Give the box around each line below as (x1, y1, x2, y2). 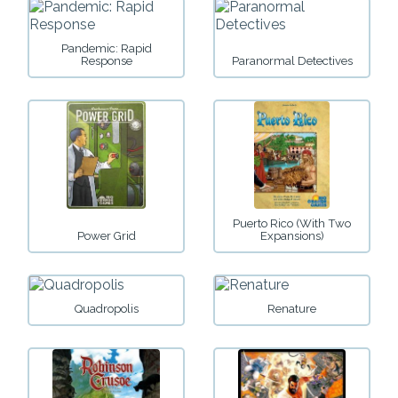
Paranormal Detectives (231, 54, 353, 68)
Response (80, 54, 132, 68)
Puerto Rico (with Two (233, 216, 351, 230)
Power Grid (76, 228, 136, 243)
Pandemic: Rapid (60, 42, 152, 56)
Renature (267, 301, 316, 315)
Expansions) (259, 228, 324, 243)
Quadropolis (74, 301, 139, 315)
